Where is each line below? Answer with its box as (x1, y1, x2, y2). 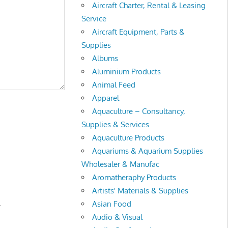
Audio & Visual (92, 212, 143, 222)
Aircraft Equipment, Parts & (92, 26, 185, 37)
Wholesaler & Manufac (81, 159, 160, 169)
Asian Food (92, 198, 132, 209)
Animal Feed (92, 79, 136, 90)
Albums (92, 53, 119, 63)
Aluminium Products (92, 66, 161, 76)
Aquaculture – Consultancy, (92, 106, 186, 116)
